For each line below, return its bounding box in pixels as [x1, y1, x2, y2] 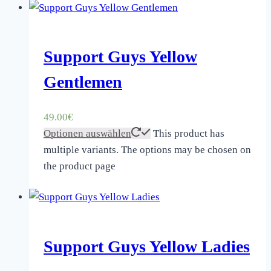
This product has [153, 128, 224, 140]
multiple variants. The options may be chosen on [44, 144, 251, 156]
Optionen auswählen [44, 128, 131, 140]
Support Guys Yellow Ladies [44, 237, 250, 256]
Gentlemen [44, 73, 122, 92]
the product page [44, 160, 116, 172]
